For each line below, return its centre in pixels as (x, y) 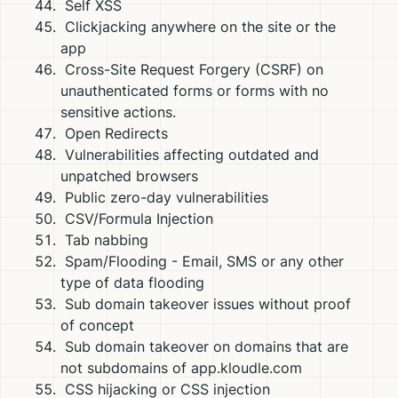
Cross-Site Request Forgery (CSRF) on (192, 69)
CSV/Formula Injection (137, 219)
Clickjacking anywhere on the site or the (198, 27)
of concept (97, 325)
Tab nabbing (104, 240)
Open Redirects (114, 133)
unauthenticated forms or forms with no (195, 91)
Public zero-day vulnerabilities (164, 197)
